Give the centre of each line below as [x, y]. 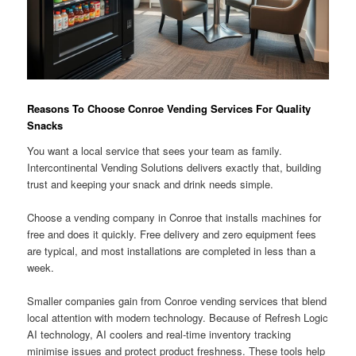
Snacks [45, 126]
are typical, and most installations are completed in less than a [172, 251]
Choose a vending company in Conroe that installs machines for [174, 218]
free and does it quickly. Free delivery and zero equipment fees [172, 234]
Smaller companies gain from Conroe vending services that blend [177, 301]
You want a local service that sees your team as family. [155, 150]
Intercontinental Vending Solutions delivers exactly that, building [174, 167]
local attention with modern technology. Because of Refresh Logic [178, 318]
